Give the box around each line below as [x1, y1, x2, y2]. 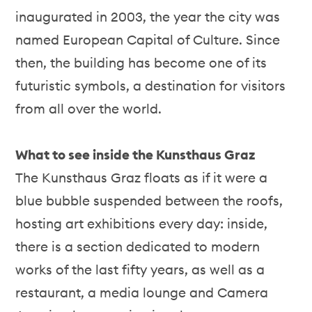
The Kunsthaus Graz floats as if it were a [15, 169, 268, 186]
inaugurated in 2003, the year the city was [15, 8, 281, 25]
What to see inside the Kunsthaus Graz [15, 146, 256, 163]
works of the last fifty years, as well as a [15, 261, 265, 278]
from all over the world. [15, 100, 162, 117]
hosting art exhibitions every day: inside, [15, 215, 268, 232]
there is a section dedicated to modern [15, 238, 260, 255]
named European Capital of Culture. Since [15, 31, 281, 48]
